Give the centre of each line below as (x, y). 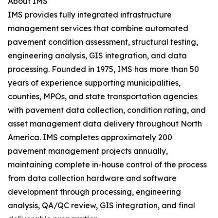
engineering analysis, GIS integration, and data (97, 56)
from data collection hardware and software (92, 178)
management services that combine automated (98, 28)
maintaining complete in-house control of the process (107, 165)
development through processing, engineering (94, 192)
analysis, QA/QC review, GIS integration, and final (101, 206)
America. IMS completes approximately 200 (90, 137)
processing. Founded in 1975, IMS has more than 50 (103, 69)
